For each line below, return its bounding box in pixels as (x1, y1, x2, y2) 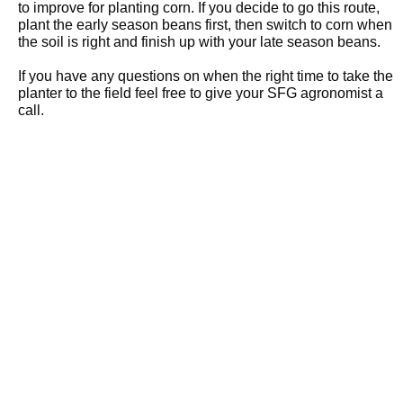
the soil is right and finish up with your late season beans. (18, 33, 381, 49)
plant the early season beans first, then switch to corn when (18, 16, 392, 32)
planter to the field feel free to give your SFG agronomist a (18, 85, 383, 101)
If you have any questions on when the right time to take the (18, 67, 393, 84)
